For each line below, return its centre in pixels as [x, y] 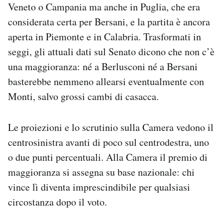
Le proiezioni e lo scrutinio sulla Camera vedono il [111, 127]
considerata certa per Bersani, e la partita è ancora [109, 21]
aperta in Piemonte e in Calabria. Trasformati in [105, 36]
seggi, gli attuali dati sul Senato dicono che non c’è [111, 51]
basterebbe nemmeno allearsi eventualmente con [106, 81]
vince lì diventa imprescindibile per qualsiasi [99, 187]
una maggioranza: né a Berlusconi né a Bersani [103, 66]
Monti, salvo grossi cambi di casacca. [83, 96]
